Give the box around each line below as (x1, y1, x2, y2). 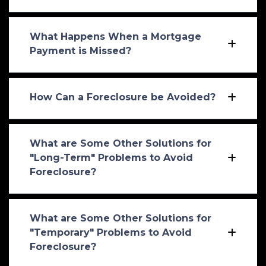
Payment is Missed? (30, 45, 131, 56)
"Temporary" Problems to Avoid (30, 226, 192, 238)
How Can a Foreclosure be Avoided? (30, 91, 216, 103)
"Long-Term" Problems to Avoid (30, 151, 194, 163)
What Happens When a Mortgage (30, 30, 201, 42)
